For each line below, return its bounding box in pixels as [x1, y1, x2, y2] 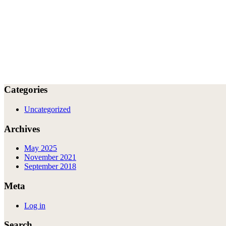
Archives [4, 123, 40, 134]
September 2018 [24, 162, 76, 171]
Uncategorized [24, 104, 71, 114]
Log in [24, 201, 45, 210]
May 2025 [24, 144, 57, 153]
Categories [4, 84, 47, 95]
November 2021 [24, 153, 76, 162]
